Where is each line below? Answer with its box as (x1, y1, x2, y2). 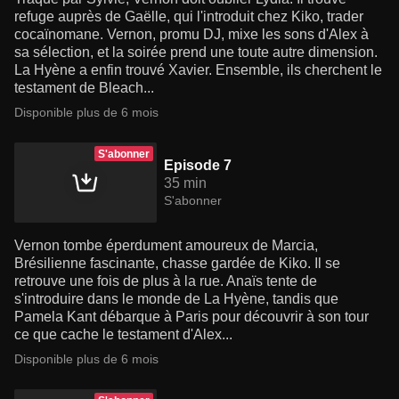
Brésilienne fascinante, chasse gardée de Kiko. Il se (14, 256, 340, 272)
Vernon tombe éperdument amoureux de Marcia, (14, 238, 318, 254)
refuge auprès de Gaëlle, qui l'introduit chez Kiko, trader (14, 9, 363, 25)
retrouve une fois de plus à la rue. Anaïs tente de (14, 273, 317, 289)
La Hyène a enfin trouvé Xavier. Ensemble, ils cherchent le (14, 62, 382, 78)
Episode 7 (164, 158, 232, 174)
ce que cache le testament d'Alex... (14, 327, 232, 343)
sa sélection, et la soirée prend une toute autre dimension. (14, 45, 378, 61)
